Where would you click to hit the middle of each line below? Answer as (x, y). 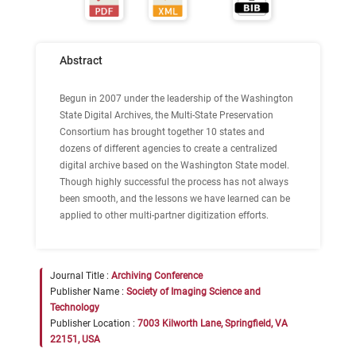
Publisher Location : (94, 323)
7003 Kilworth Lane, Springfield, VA (213, 323)
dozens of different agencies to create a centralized (168, 149)
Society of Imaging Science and (193, 292)
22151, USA (75, 339)
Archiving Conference (157, 276)
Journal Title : (81, 276)
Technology (75, 308)
